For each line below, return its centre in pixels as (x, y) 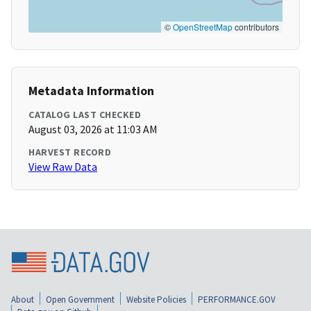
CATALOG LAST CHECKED (85, 115)
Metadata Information (91, 91)
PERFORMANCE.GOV (237, 300)
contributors (256, 27)
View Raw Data (63, 167)
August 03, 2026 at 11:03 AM (93, 129)
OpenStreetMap (203, 27)
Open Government (80, 300)
